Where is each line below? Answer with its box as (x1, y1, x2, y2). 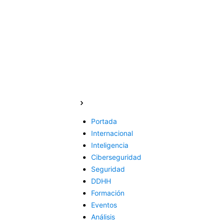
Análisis (91, 212, 115, 221)
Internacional (91, 128, 133, 137)
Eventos (91, 200, 117, 209)
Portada (91, 116, 117, 125)
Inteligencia (91, 140, 128, 149)
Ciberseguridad (91, 152, 141, 161)
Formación (91, 188, 124, 197)
